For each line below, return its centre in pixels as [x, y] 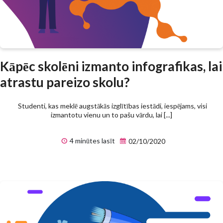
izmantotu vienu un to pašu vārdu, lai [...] [111, 114]
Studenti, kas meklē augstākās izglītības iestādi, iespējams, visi [111, 106]
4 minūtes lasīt [91, 140]
